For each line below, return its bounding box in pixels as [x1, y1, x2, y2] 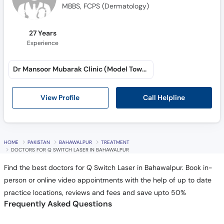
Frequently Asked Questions [3, 198, 112, 209]
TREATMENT [100, 138, 129, 145]
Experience [27, 38, 59, 47]
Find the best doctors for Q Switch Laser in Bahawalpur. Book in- [3, 163, 212, 172]
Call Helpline [142, 92, 185, 102]
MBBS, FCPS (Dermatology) [62, 1, 149, 10]
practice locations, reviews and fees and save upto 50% [3, 188, 186, 197]
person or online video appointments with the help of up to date [3, 175, 211, 184]
